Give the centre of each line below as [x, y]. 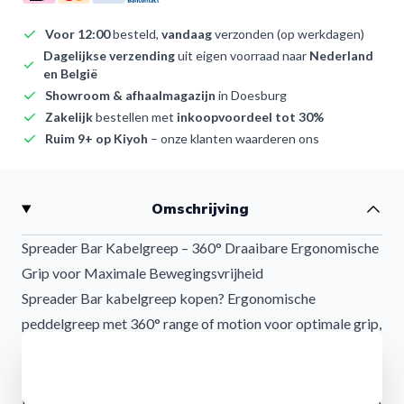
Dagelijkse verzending [109, 55]
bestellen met [135, 117]
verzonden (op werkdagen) [288, 34]
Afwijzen [371, 357]
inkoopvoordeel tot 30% [250, 117]
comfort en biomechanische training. [134, 349]
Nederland [341, 55]
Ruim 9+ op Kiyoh [96, 138]
